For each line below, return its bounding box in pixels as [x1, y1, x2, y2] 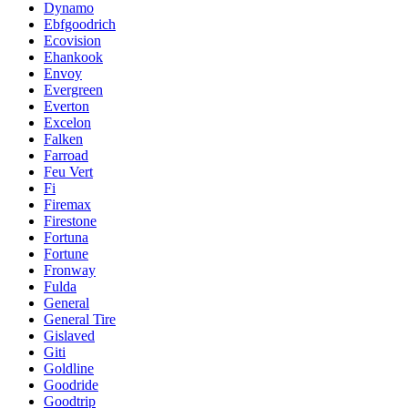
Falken [44, 130, 83, 147]
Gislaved [44, 327, 95, 343]
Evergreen [44, 81, 103, 97]
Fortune [44, 245, 88, 261]
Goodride [44, 376, 98, 393]
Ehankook [44, 48, 103, 65]
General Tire [44, 311, 116, 327]
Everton [44, 97, 89, 114]
